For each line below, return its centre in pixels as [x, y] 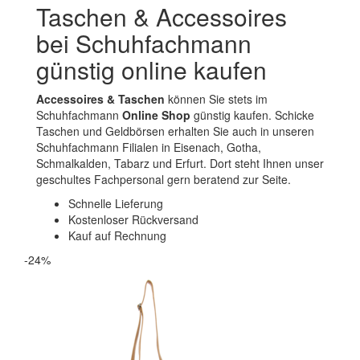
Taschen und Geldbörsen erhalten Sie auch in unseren [175, 131]
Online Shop [156, 115]
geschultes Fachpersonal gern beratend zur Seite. [164, 179]
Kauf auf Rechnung [117, 235]
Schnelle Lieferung [116, 203]
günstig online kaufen [151, 69]
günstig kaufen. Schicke [252, 115]
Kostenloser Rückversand [133, 219]
